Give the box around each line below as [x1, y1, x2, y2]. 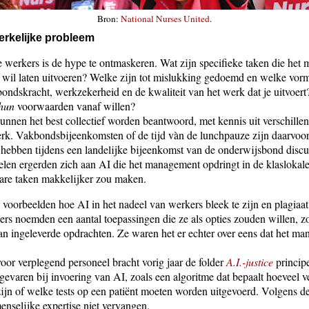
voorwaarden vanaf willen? [14, 99, 135, 114]
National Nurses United [121, 12, 210, 26]
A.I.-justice [226, 255, 273, 270]
